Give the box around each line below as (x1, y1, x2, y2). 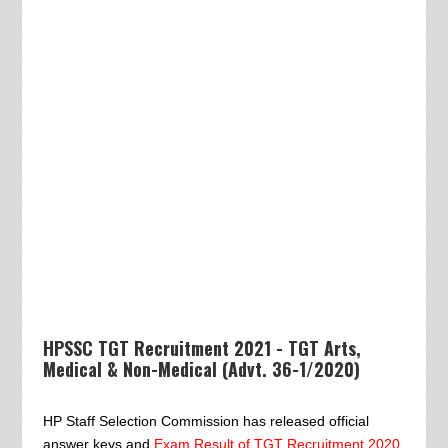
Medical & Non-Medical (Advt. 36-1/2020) (42, 356, 360, 382)
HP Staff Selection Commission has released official (42, 413, 369, 429)
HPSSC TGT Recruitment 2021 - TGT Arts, (42, 335, 361, 361)
